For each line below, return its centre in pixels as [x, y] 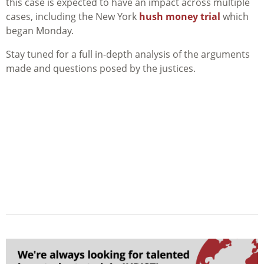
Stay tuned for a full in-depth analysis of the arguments [128, 55]
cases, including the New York [72, 17]
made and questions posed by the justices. [101, 69]
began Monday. [40, 31]
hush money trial [180, 17]
